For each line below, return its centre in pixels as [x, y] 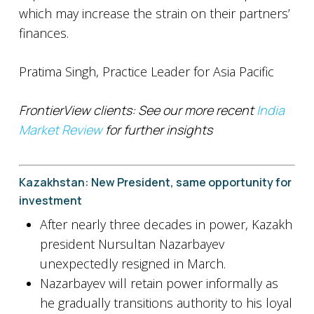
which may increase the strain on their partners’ [154, 13]
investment [50, 200]
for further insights [157, 130]
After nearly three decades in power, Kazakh [166, 224]
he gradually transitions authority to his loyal [166, 303]
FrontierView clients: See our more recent [137, 110]
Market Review [60, 130]
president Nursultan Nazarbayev [132, 244]
